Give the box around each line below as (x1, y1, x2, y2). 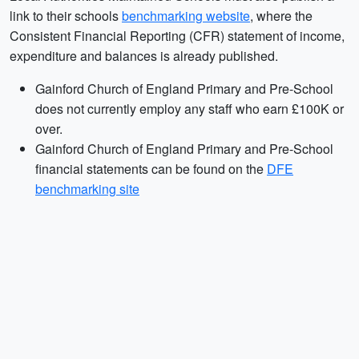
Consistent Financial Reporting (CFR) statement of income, (10, 26, 345, 45)
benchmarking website (122, 6, 250, 25)
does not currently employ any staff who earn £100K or (35, 99, 344, 118)
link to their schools (10, 6, 122, 25)
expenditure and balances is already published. (10, 46, 278, 65)
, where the (250, 6, 313, 25)
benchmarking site (35, 179, 139, 198)
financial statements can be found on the (35, 159, 267, 178)
